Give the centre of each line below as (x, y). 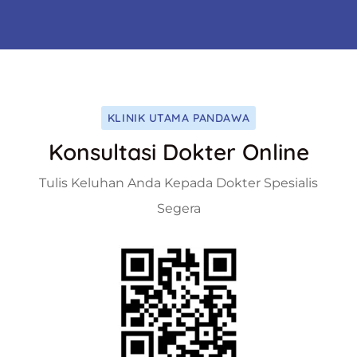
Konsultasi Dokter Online (178, 152)
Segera (178, 209)
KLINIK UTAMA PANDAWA (178, 118)
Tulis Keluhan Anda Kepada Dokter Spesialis (178, 183)
